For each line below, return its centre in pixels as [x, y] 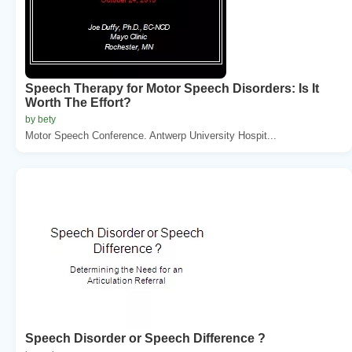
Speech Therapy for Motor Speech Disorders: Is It [172, 88]
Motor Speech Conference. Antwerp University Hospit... [151, 135]
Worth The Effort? [78, 102]
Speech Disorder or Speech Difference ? [145, 338]
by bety [40, 119]
